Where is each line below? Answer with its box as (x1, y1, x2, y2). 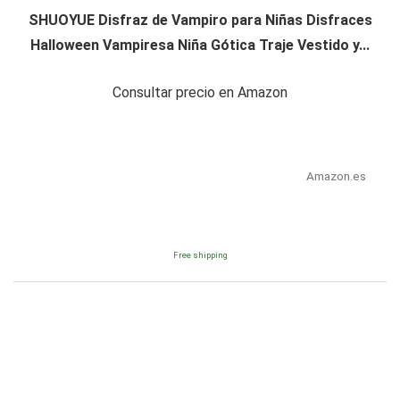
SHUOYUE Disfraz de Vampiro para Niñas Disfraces (28, 12, 372, 29)
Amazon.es (305, 169, 366, 184)
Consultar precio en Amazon (112, 84, 287, 102)
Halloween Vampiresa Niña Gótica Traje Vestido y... (30, 37, 370, 54)
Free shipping (172, 250, 228, 261)
